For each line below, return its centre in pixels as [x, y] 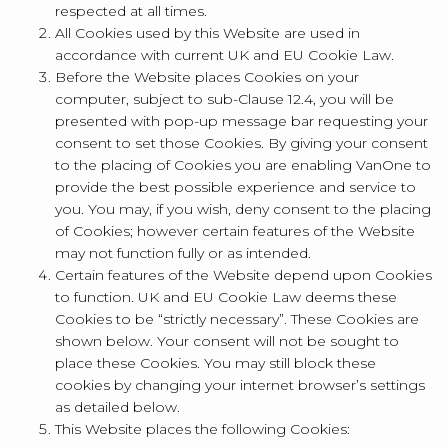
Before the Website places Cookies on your [207, 77]
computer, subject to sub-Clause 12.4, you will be [224, 99]
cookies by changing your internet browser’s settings [240, 385]
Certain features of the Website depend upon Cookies [243, 275]
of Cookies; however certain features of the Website [235, 231]
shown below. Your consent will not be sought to [227, 341]
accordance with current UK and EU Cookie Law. [224, 55]
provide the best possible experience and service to [235, 187]
